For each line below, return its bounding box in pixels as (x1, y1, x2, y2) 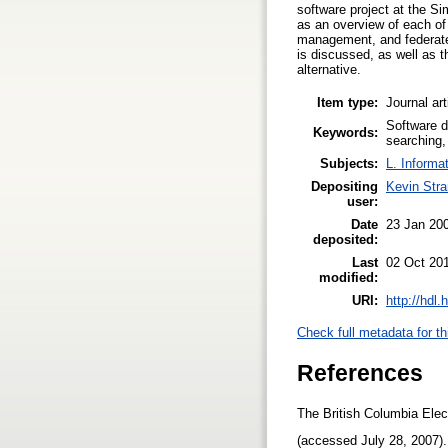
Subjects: (320, 155, 378, 171)
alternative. (297, 61, 361, 77)
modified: (319, 269, 378, 285)
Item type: (317, 94, 378, 110)
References (297, 359, 423, 386)
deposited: (313, 231, 378, 247)
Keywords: (313, 124, 378, 140)
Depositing (311, 178, 378, 194)
